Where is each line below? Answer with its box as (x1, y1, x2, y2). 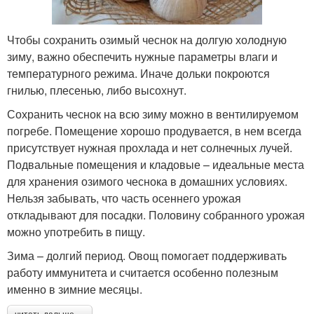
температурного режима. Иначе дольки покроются (7, 65, 270, 82)
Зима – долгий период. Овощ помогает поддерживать (7, 247, 287, 264)
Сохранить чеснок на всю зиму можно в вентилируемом (7, 106, 299, 123)
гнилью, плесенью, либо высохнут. (7, 82, 186, 99)
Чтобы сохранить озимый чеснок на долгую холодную (7, 32, 287, 48)
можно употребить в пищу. (7, 224, 145, 240)
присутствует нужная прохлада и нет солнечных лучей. (7, 139, 292, 156)
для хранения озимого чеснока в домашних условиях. (7, 173, 287, 190)
